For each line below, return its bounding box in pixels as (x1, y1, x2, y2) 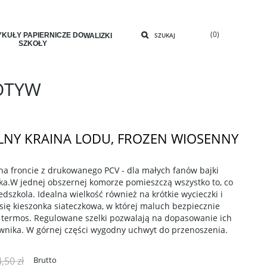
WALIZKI (83, 31, 112, 40)
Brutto (33, 254, 57, 265)
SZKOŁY (18, 39, 47, 48)
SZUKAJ (154, 31, 176, 39)
